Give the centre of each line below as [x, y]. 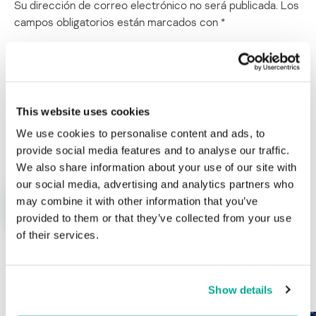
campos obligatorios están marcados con [117, 22]
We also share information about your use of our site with [157, 167]
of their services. [57, 235]
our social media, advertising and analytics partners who [155, 184]
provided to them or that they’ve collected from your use [154, 218]
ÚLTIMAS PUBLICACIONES [124, 287]
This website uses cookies [83, 111]
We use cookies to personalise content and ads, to [141, 133]
